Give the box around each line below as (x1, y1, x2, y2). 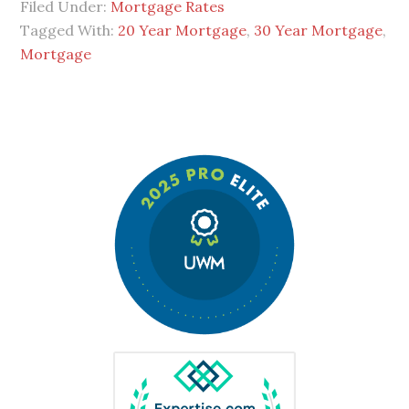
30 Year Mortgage (254, 21, 383, 40)
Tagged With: (20, 21, 119, 40)
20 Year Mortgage (118, 21, 247, 40)
